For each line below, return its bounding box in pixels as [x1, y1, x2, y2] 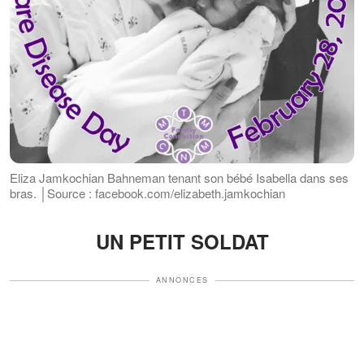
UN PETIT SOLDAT [95, 227, 269, 256]
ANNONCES [155, 275, 209, 286]
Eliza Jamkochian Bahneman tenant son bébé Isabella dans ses [10, 169, 349, 187]
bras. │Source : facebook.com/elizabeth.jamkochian [10, 184, 285, 202]
